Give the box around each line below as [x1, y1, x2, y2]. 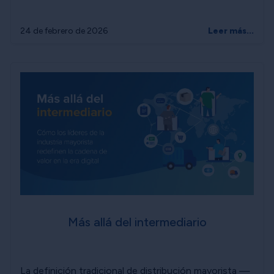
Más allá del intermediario [67, 215, 207, 230]
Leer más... [208, 25, 254, 36]
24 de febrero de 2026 [20, 25, 108, 36]
